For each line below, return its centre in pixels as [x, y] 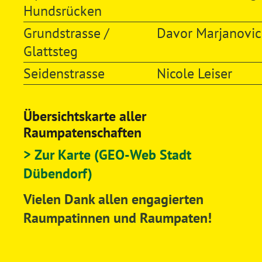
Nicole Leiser [194, 73]
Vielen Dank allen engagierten [113, 199]
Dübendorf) [58, 173]
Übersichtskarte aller [85, 116]
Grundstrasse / [66, 33]
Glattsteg [50, 51]
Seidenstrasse [64, 73]
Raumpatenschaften [82, 132]
